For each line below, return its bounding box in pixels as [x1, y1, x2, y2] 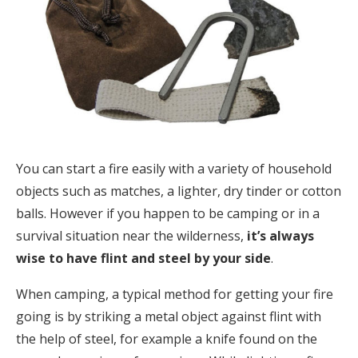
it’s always [247, 227, 314, 245]
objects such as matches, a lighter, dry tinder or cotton [16, 182, 341, 201]
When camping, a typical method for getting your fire [16, 285, 333, 304]
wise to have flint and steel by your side [16, 249, 271, 268]
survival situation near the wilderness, [16, 227, 247, 245]
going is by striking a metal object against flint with [16, 308, 321, 326]
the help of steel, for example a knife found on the [16, 330, 317, 348]
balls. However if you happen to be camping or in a [16, 205, 320, 223]
